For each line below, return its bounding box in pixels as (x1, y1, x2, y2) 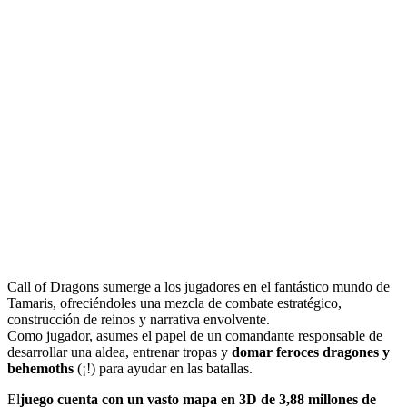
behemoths (7, 361, 74, 377)
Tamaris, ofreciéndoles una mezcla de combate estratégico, (7, 295, 342, 312)
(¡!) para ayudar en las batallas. (74, 361, 253, 377)
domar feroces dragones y (232, 344, 390, 361)
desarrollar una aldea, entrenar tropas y (7, 344, 232, 361)
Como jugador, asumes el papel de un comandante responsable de (7, 328, 382, 344)
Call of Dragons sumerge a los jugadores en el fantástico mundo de (7, 279, 390, 295)
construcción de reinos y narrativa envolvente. (7, 312, 270, 328)
